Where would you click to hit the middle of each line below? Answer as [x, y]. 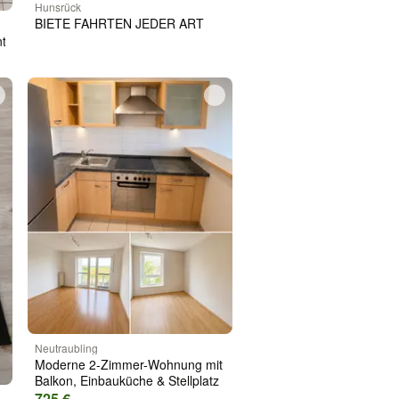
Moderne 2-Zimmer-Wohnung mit [128, 364]
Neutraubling [66, 347]
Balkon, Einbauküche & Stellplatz [126, 380]
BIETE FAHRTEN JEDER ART [119, 24]
